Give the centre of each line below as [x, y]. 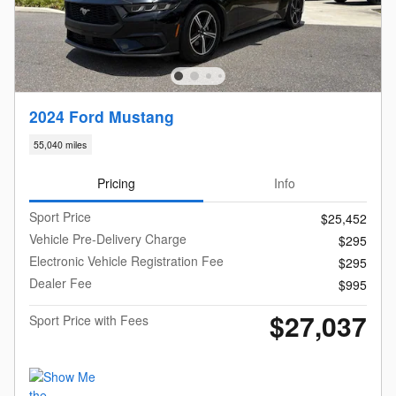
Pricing [116, 183]
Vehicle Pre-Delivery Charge [108, 238]
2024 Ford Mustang [102, 116]
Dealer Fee [61, 282]
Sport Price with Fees [89, 320]
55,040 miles [61, 145]
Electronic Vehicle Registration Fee [126, 260]
